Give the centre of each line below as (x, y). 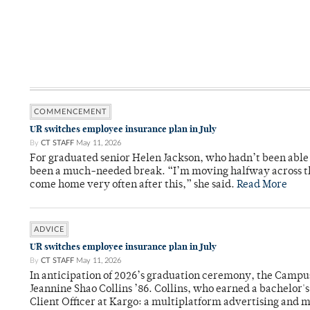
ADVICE (49, 230)
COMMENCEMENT (71, 112)
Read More (262, 185)
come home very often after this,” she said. (133, 185)
